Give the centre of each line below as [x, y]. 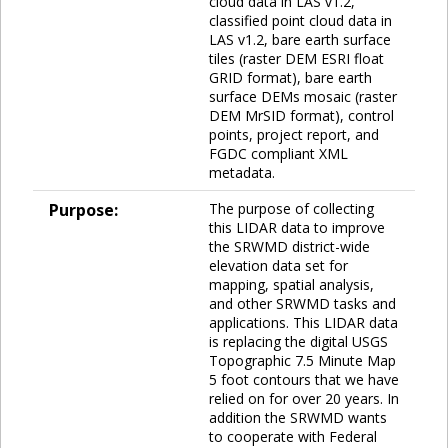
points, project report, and [294, 134]
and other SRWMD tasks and [302, 303]
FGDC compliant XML [278, 153]
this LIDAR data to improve [297, 227]
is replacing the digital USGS [298, 341]
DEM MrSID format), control [301, 115]
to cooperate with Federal [293, 436]
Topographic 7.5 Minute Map [302, 360]
